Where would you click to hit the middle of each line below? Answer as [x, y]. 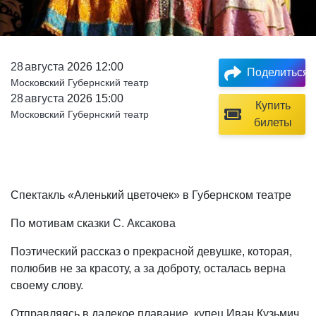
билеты [273, 122]
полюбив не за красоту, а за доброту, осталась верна [148, 268]
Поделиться [278, 72]
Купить [273, 105]
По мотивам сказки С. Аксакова [93, 223]
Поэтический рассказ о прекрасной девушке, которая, [151, 251]
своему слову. [47, 285]
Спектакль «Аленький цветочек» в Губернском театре [151, 195]
